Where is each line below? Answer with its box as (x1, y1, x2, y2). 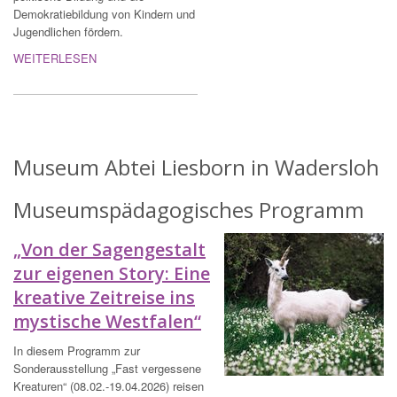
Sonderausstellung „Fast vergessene (13, 360, 201, 378)
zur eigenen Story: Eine (13, 261, 210, 286)
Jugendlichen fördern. (13, 23, 123, 41)
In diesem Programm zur (13, 342, 140, 360)
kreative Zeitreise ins (13, 285, 195, 310)
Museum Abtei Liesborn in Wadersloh (13, 152, 379, 183)
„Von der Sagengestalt (13, 237, 206, 262)
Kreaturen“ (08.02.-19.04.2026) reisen (13, 378, 204, 395)
